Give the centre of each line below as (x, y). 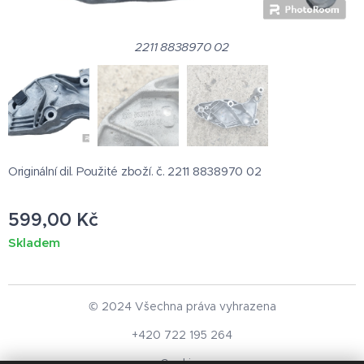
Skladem (35, 242)
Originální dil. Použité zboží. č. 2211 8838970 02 (135, 171)
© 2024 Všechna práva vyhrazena (182, 306)
